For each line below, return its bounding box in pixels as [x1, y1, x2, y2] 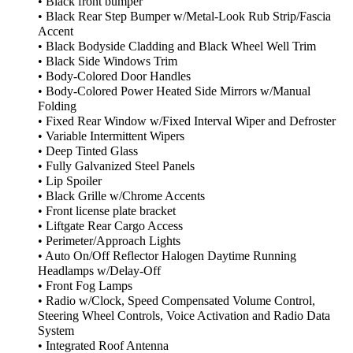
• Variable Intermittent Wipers [38, 129, 184, 144]
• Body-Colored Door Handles [38, 69, 191, 84]
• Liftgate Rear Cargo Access [38, 219, 183, 234]
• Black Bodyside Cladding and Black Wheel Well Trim [38, 39, 316, 54]
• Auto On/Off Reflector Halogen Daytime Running [38, 249, 296, 264]
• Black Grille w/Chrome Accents [38, 189, 205, 204]
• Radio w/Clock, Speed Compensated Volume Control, [38, 294, 315, 309]
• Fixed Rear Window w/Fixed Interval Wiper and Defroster [38, 114, 336, 129]
